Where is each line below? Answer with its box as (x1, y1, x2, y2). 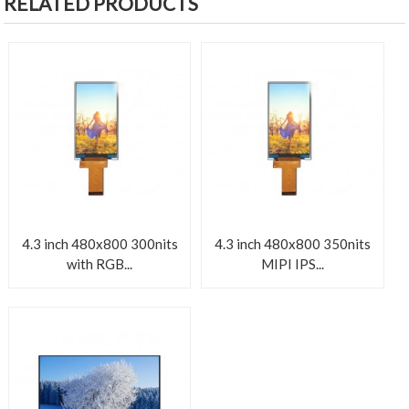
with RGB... (67, 256, 133, 273)
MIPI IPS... (261, 256, 325, 273)
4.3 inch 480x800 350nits (215, 236, 372, 253)
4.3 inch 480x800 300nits (21, 236, 178, 253)
